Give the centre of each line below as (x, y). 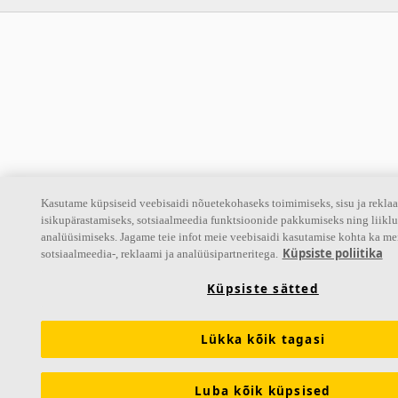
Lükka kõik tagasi (263, 339)
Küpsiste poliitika (332, 253)
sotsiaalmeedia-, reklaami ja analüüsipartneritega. (159, 254)
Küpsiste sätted (263, 289)
